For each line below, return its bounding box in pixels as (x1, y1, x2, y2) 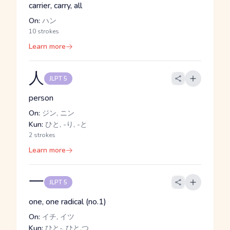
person (29, 92, 53, 104)
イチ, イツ (40, 212, 74, 222)
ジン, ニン (40, 108, 74, 118)
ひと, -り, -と (43, 120, 87, 129)
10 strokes (29, 27, 59, 35)
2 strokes (29, 131, 55, 139)
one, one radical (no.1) (29, 196, 106, 207)
